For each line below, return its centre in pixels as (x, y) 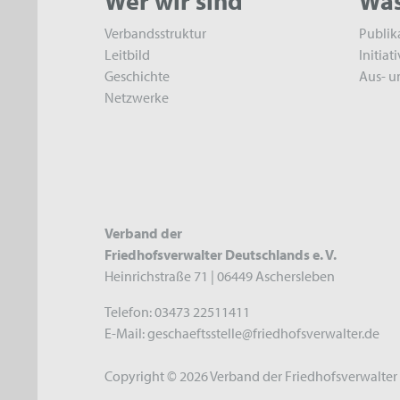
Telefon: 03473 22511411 (177, 312)
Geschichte (137, 76)
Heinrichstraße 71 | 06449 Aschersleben (220, 276)
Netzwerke (137, 97)
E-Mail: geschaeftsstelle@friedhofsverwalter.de (242, 333)
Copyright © (142, 376)
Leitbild (127, 54)
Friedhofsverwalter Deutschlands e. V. (221, 254)
